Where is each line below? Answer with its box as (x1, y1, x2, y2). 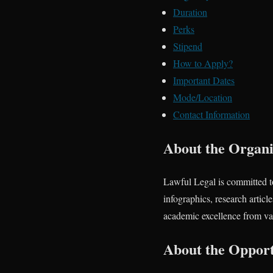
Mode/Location (173, 91, 232, 104)
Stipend (173, 40, 202, 52)
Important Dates (173, 74, 235, 87)
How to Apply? (173, 57, 233, 69)
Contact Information (173, 108, 250, 121)
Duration (173, 5, 207, 18)
